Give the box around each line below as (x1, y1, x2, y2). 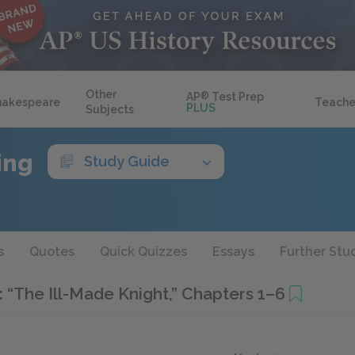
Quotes (29, 244, 74, 259)
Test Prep (209, 90, 265, 103)
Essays (212, 244, 254, 259)
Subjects (86, 103, 134, 116)
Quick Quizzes (100, 244, 187, 259)
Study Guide (84, 153, 170, 170)
